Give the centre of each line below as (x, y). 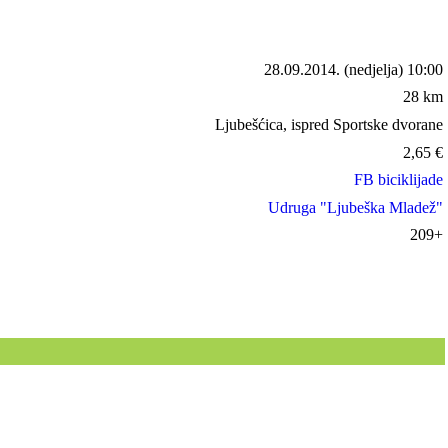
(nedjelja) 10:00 (392, 69)
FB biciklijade (399, 180)
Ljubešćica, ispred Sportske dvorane (329, 124)
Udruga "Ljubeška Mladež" (356, 207)
